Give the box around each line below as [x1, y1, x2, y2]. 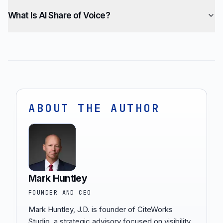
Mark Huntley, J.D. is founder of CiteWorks [28, 205, 173, 214]
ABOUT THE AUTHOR [28, 101, 160, 115]
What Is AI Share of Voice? [8, 10, 111, 20]
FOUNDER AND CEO [28, 189, 92, 197]
